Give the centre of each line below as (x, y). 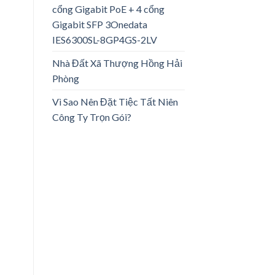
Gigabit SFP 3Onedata (99, 24)
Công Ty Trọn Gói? (91, 117)
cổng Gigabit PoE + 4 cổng (108, 9)
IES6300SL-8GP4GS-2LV (104, 39)
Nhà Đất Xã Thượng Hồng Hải (117, 63)
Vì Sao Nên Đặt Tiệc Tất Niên (115, 101)
